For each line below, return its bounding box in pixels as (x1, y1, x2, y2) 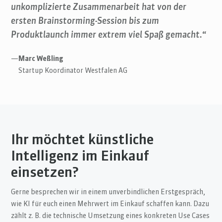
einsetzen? (11, 166, 79, 180)
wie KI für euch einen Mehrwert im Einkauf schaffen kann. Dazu (11, 201, 210, 208)
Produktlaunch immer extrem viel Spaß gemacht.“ (11, 31, 207, 40)
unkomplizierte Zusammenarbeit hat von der (11, 3, 187, 12)
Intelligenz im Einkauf (11, 149, 150, 164)
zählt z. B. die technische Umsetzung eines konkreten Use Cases (11, 213, 210, 220)
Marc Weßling (18, 55, 64, 62)
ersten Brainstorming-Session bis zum (11, 17, 160, 26)
